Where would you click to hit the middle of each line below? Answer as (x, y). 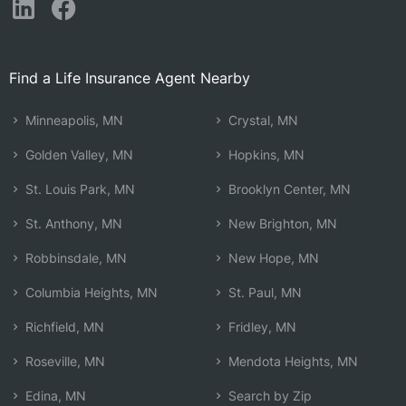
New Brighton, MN (281, 223)
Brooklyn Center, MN (288, 188)
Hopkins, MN (265, 154)
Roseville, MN (63, 361)
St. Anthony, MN (72, 223)
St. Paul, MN (263, 292)
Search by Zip (268, 395)
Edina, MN (54, 395)
